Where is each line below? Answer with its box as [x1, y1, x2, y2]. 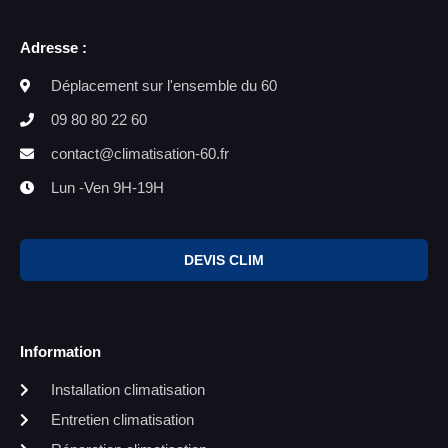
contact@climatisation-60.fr [50, 144, 229, 162]
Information [20, 342, 101, 360]
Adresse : [20, 38, 87, 56]
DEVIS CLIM [184, 251, 264, 268]
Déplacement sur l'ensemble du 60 [50, 76, 277, 94]
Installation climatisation [50, 380, 205, 398]
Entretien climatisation [50, 410, 194, 428]
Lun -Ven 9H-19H [50, 178, 164, 196]
